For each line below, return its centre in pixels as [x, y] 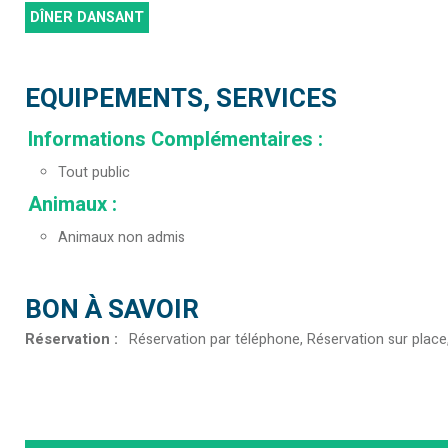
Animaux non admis [121, 237]
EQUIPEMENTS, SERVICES [181, 98]
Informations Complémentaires [173, 139]
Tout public [94, 172]
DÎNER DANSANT [87, 17]
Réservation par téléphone [214, 339]
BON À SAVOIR [112, 309]
